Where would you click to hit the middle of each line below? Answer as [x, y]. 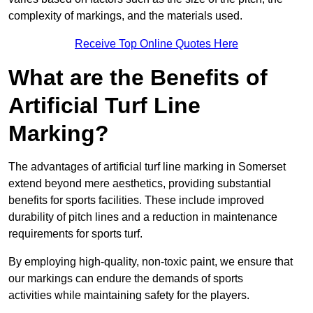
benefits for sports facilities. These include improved [136, 201]
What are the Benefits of [138, 78]
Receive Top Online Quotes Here [156, 44]
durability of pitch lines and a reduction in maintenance [143, 217]
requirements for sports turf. [75, 234]
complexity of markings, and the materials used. [125, 16]
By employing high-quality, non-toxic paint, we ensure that [151, 262]
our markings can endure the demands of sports [126, 279]
